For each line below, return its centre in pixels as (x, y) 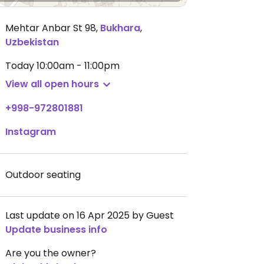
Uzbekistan (32, 42)
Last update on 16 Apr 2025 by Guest (90, 215)
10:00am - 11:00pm (78, 66)
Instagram (31, 132)
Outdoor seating (43, 175)
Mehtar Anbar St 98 (51, 28)
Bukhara (120, 28)
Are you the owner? (51, 253)
